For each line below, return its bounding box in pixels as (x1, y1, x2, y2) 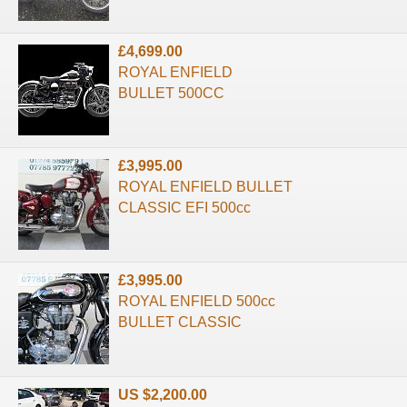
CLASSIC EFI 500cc (118, 199, 251, 215)
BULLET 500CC (118, 84, 224, 101)
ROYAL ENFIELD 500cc (118, 293, 275, 309)
